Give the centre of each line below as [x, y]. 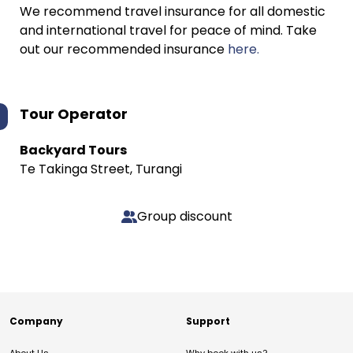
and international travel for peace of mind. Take [168, 30]
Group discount [184, 216]
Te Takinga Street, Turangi [101, 169]
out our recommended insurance [124, 49]
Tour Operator [74, 114]
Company [36, 321]
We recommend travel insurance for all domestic [173, 11]
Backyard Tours [73, 150]
